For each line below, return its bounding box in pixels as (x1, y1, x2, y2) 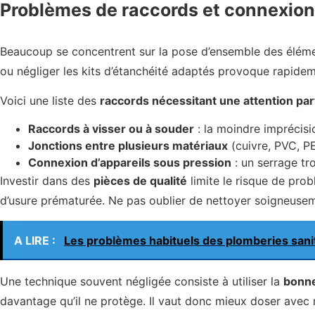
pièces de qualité (94, 174, 187, 188)
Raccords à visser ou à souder (28, 122, 194, 136)
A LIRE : (14, 233, 58, 247)
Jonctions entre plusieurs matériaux (28, 139, 228, 153)
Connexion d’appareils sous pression (28, 155, 231, 170)
